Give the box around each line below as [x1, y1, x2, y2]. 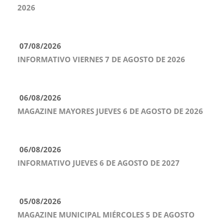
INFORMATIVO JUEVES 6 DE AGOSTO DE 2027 [17, 158, 180, 168]
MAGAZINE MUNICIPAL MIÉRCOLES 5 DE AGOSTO [17, 210, 195, 220]
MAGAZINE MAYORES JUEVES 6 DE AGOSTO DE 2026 [17, 106, 203, 116]
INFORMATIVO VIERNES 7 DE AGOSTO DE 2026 [17, 54, 185, 65]
